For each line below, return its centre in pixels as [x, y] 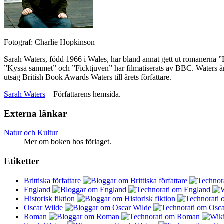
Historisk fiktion [49, 198]
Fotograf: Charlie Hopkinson [49, 42]
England [37, 189]
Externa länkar [35, 113]
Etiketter [22, 161]
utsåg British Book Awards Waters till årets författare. [88, 77]
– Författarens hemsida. [83, 94]
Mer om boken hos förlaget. [68, 142]
